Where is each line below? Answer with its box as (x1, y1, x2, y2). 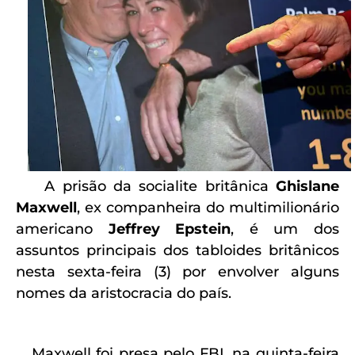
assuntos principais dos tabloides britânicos (16, 242, 339, 259)
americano (16, 220, 109, 238)
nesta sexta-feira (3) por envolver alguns (16, 263, 339, 281)
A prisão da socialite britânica (22, 177, 277, 195)
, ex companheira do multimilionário (77, 199, 339, 216)
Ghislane (276, 177, 340, 195)
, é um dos (231, 220, 340, 238)
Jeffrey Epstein (108, 220, 231, 238)
